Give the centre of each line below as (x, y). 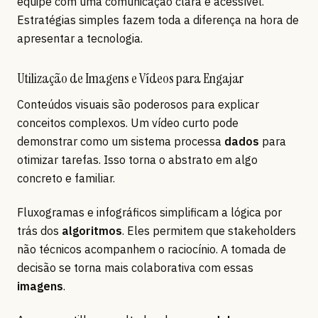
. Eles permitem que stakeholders (209, 231)
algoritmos (92, 231)
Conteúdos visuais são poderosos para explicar (138, 105)
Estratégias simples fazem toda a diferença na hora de (158, 20)
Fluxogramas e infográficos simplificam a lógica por (149, 213)
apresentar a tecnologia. (80, 39)
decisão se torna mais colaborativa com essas (135, 268)
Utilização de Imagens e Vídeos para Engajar (130, 78)
